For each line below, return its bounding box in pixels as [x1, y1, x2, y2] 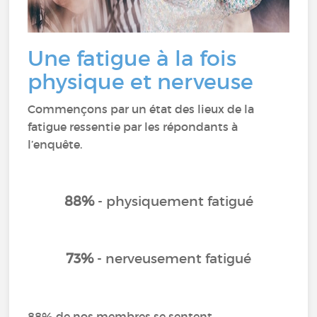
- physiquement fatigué [93, 193, 253, 209]
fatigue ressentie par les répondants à [28, 120, 238, 134]
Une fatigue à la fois [28, 45, 237, 71]
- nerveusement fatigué [93, 250, 251, 267]
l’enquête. [28, 137, 83, 151]
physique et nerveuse [28, 69, 254, 95]
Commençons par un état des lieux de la [28, 102, 255, 116]
